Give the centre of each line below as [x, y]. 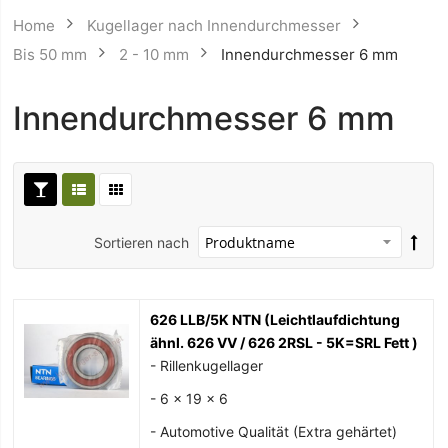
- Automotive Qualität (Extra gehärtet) [274, 432]
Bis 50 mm [50, 55]
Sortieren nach [142, 242]
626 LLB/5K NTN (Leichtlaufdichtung [275, 320]
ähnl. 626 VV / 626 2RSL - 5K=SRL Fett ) [284, 343]
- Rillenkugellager [207, 366]
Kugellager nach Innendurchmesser [214, 26]
